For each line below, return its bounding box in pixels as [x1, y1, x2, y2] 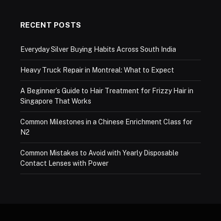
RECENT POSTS [20, 20, 81, 29]
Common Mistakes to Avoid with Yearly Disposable [20, 148, 179, 157]
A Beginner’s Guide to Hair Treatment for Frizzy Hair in [20, 86, 193, 95]
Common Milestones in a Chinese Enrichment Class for [20, 117, 192, 126]
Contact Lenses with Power [20, 159, 109, 167]
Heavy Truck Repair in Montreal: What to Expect [20, 66, 174, 74]
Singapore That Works [20, 97, 91, 105]
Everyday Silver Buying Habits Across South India [20, 45, 176, 53]
